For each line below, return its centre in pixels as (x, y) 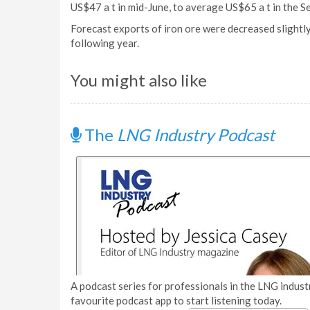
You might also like (139, 80)
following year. (106, 43)
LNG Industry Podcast (196, 135)
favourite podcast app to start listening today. (176, 300)
